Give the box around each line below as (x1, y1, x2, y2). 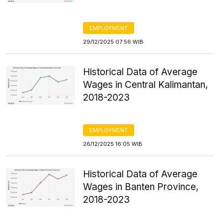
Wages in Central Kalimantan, (83, 79, 208, 90)
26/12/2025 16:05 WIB (83, 140, 143, 147)
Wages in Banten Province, (83, 181, 199, 192)
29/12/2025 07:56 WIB (83, 38, 144, 45)
